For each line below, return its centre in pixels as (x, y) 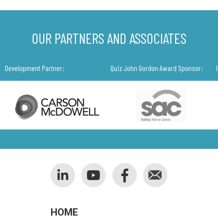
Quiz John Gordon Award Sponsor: (156, 68)
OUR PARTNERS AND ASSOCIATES (109, 38)
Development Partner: (34, 68)
